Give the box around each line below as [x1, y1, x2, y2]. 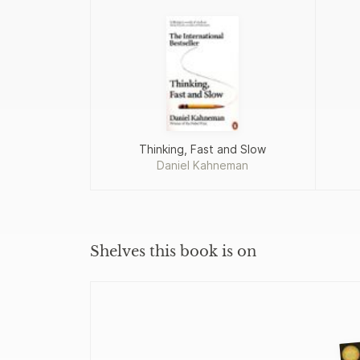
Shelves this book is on [90, 242, 256, 260]
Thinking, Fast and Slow [139, 141, 267, 156]
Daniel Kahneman [157, 157, 249, 172]
